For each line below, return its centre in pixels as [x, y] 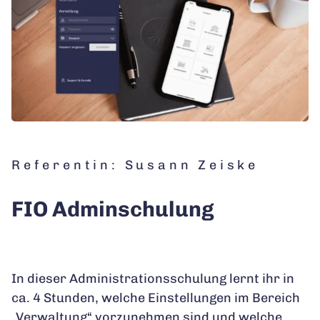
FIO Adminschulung [113, 209]
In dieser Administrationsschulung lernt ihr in [153, 278]
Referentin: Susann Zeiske [135, 165]
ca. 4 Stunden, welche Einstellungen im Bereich [156, 297]
